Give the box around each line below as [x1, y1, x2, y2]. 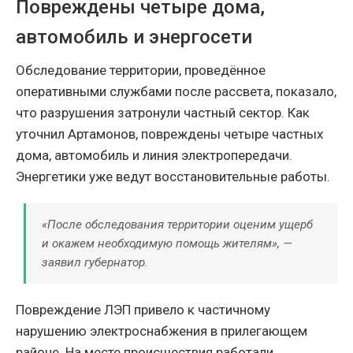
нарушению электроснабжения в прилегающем [16, 323, 307, 340]
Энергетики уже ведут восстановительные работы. [16, 169, 330, 185]
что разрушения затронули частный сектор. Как [16, 105, 310, 121]
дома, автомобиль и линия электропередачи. [16, 147, 292, 164]
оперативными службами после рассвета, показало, [16, 84, 336, 100]
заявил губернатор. [42, 255, 148, 270]
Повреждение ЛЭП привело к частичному [16, 302, 270, 318]
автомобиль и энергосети [16, 26, 252, 49]
